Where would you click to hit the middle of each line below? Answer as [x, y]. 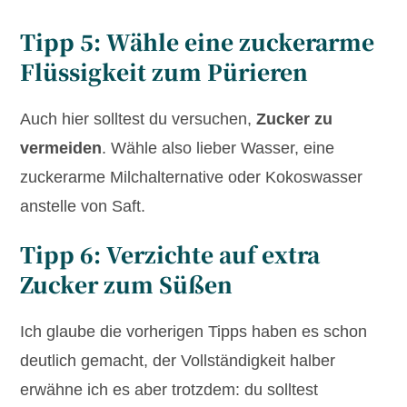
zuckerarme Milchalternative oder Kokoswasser [192, 178]
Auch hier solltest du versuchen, [139, 119]
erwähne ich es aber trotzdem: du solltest [169, 390]
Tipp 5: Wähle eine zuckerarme [198, 42]
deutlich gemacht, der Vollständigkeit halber [178, 361]
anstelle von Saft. [83, 207]
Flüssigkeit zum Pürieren [164, 72]
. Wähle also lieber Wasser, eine [218, 149]
